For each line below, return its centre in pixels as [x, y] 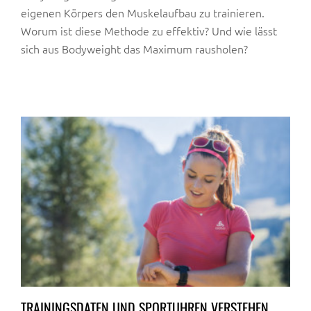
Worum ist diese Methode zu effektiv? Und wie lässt [149, 31]
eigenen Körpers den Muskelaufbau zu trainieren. [143, 13]
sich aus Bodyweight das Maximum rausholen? [134, 49]
